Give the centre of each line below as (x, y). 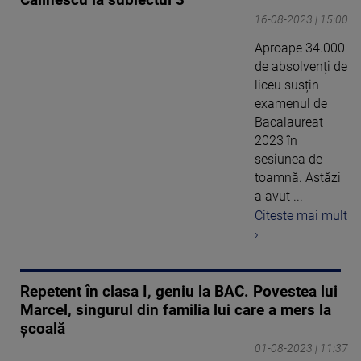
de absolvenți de (301, 66)
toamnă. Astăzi (298, 177)
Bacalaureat (289, 122)
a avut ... (279, 196)
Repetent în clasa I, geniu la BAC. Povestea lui (179, 292)
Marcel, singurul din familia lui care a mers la (176, 311)
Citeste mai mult (301, 216)
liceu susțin (287, 85)
